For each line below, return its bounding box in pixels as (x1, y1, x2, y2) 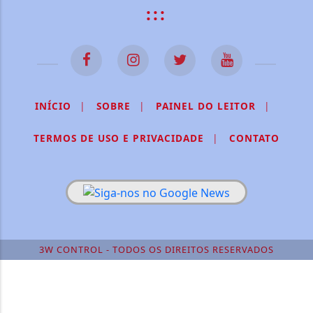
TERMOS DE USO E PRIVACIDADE (34, 131, 204, 145)
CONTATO (229, 131, 279, 145)
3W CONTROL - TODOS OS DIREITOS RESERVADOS (39, 243, 274, 256)
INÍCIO (35, 99, 71, 113)
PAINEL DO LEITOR (156, 99, 256, 113)
